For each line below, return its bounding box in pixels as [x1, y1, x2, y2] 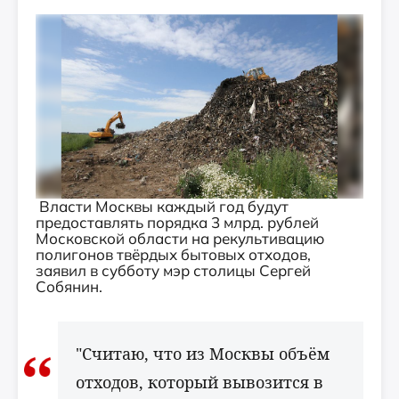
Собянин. [36, 277, 102, 296]
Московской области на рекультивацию [36, 229, 324, 248]
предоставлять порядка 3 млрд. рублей [36, 213, 319, 232]
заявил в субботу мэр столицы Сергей [36, 261, 311, 280]
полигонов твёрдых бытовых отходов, [36, 245, 311, 264]
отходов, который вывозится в [76, 371, 323, 393]
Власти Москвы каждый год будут [36, 197, 289, 216]
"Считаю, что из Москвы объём [76, 343, 330, 364]
